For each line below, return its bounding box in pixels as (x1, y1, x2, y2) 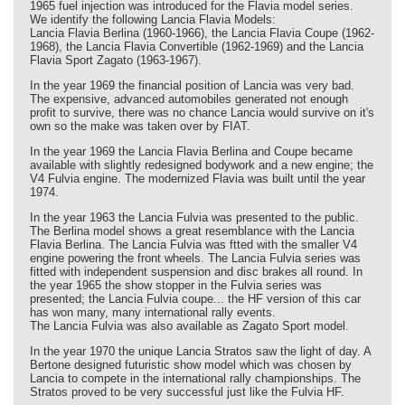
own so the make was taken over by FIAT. (30, 119, 250, 134)
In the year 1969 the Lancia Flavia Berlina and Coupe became (30, 145, 353, 159)
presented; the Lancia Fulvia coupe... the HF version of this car (30, 292, 361, 306)
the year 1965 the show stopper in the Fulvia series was (30, 278, 322, 293)
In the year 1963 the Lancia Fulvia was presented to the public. (30, 211, 359, 225)
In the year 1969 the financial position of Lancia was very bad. (30, 79, 354, 93)
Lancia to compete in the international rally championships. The (30, 372, 361, 386)
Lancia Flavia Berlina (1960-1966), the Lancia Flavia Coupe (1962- (30, 26, 374, 41)
